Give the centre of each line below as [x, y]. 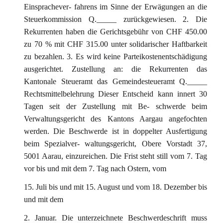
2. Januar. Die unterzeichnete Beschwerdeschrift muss [115, 218]
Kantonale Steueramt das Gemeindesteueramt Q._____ [115, 81]
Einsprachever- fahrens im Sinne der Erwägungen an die [115, 7]
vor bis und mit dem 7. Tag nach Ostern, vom [95, 168]
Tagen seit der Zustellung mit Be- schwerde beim [115, 106]
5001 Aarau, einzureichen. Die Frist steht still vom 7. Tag [115, 156]
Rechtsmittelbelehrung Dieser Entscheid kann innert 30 [115, 94]
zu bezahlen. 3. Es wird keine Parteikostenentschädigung [115, 56]
